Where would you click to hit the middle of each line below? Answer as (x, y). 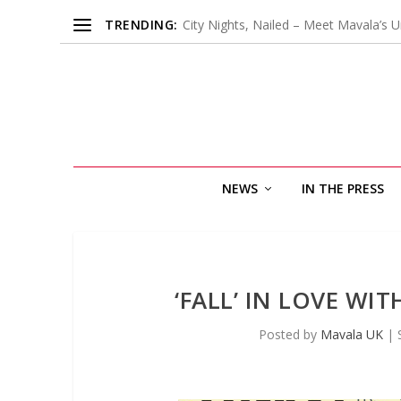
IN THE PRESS (342, 188)
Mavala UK (352, 334)
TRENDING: (141, 24)
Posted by (290, 334)
